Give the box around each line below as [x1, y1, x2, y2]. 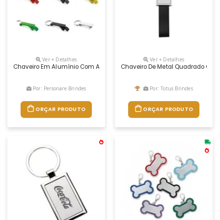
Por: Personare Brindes [31, 85, 86, 92]
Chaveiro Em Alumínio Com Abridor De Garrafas [13, 63, 153, 71]
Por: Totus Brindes [148, 85, 193, 92]
